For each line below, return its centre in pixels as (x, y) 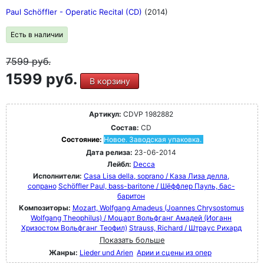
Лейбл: (119, 164)
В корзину (110, 81)
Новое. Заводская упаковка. (152, 139)
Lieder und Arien (106, 253)
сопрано (42, 186)
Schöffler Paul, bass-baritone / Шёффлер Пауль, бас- (146, 186)
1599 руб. (43, 79)
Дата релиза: (109, 152)
